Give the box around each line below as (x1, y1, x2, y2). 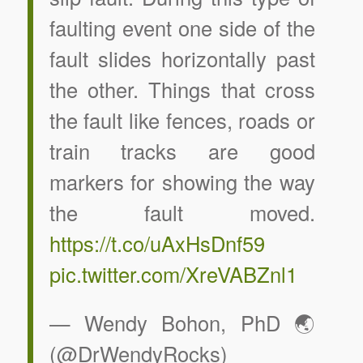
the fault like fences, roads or (49, 105, 315, 135)
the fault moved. (49, 198, 315, 228)
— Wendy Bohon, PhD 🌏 (49, 307, 315, 337)
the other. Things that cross (49, 75, 315, 105)
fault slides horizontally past (49, 44, 315, 74)
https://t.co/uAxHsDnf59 (49, 228, 265, 258)
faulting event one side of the (49, 13, 315, 43)
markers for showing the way (49, 167, 315, 197)
